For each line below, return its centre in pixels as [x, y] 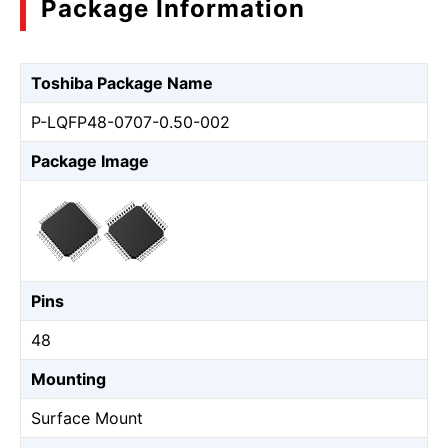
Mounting [68, 379]
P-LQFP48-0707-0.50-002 [130, 122]
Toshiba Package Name [122, 83]
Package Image [90, 161]
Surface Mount [87, 418]
